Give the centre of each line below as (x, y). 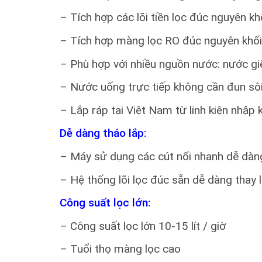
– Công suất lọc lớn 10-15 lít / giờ (143, 226)
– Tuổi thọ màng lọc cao (120, 249)
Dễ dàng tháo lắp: (103, 133)
